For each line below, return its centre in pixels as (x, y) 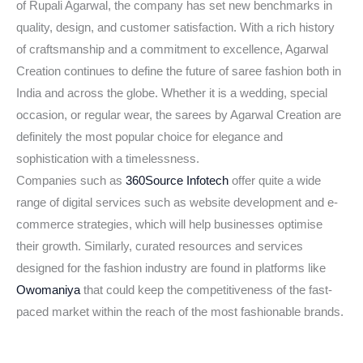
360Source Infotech (175, 181)
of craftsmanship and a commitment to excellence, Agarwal (172, 50)
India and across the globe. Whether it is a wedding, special (172, 94)
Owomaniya (48, 290)
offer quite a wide (275, 181)
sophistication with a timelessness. (108, 159)
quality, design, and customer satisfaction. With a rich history (175, 28)
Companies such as (69, 181)
